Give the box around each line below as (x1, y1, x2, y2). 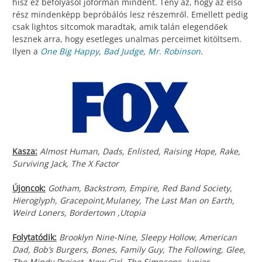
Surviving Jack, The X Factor (12, 158, 119, 170)
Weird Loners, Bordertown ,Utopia (12, 207, 146, 219)
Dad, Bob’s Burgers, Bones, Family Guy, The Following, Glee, (12, 244, 246, 256)
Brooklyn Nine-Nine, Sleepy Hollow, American (59, 232, 237, 243)
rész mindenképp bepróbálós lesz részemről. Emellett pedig (12, 9, 248, 20)
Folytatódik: (12, 232, 57, 243)
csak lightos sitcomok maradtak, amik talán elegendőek (12, 21, 227, 33)
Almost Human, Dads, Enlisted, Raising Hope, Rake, (40, 146, 240, 157)
